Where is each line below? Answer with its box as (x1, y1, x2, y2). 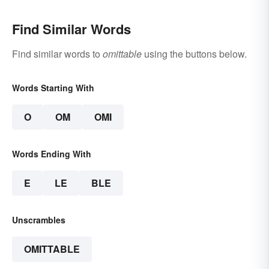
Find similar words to (12, 47, 103, 61)
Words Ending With (12, 148, 91, 160)
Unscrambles (12, 214, 65, 226)
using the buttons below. (142, 47, 247, 61)
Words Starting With (12, 82, 94, 94)
